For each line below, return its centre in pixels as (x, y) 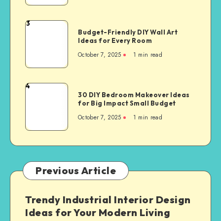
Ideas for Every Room (115, 40)
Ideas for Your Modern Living (98, 212)
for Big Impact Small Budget (127, 103)
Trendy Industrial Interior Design (108, 199)
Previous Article (76, 170)
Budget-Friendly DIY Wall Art (128, 32)
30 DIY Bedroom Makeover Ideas (134, 94)
